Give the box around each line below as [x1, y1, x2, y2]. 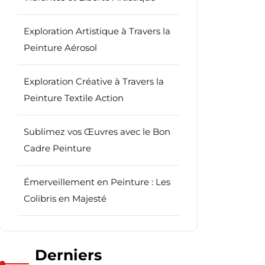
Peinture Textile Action [24, 92, 124, 104]
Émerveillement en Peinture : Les [24, 176, 170, 188]
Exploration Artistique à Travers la [24, 25, 170, 37]
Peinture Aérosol [24, 42, 97, 53]
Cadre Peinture [24, 143, 91, 154]
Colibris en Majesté [24, 193, 106, 204]
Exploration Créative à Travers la [24, 76, 164, 87]
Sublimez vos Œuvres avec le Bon [24, 126, 170, 137]
